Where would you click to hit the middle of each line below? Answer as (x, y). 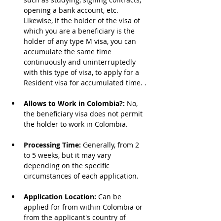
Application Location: (61, 197)
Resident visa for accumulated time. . (85, 83)
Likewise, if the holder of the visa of (83, 20)
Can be (111, 197)
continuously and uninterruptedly (81, 62)
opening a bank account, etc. (72, 10)
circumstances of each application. (81, 176)
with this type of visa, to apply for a (82, 72)
